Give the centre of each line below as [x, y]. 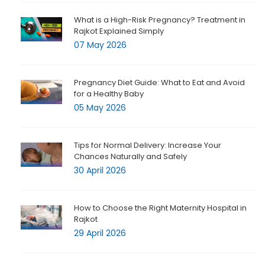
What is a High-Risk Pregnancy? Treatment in [160, 20]
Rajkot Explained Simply [119, 31]
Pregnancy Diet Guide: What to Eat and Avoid [159, 83]
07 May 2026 [100, 45]
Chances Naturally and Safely [130, 157]
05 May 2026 [100, 108]
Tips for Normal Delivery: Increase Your [148, 146]
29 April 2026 [100, 233]
